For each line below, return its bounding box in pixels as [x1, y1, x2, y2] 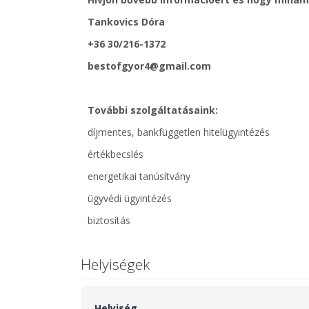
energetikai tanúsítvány [88, 170, 190, 183]
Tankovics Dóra [88, 15, 165, 28]
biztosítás [88, 214, 130, 227]
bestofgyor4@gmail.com [88, 59, 211, 72]
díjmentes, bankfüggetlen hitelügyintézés [88, 126, 270, 139]
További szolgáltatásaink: [88, 103, 218, 117]
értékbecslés [88, 148, 143, 161]
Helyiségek [81, 255, 150, 274]
